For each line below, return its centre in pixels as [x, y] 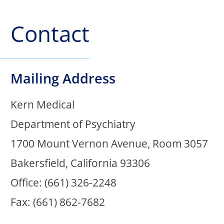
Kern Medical [43, 104]
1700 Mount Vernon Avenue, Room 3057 [109, 143]
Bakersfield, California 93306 [80, 163]
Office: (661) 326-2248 [64, 182]
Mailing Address [63, 78]
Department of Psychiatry [73, 124]
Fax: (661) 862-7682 [58, 202]
